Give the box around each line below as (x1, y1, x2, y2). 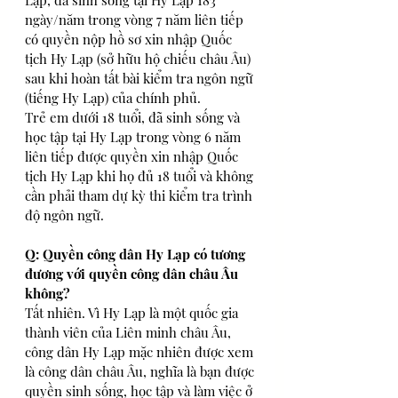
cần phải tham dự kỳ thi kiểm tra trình (25, 187, 256, 204)
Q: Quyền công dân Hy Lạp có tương (25, 245, 249, 263)
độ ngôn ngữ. (25, 206, 104, 224)
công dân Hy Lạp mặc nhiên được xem (25, 343, 257, 361)
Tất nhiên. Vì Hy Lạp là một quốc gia (25, 304, 242, 322)
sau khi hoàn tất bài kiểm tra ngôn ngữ (25, 69, 257, 87)
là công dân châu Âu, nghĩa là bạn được (25, 362, 258, 380)
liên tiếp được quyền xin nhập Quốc (25, 147, 242, 165)
